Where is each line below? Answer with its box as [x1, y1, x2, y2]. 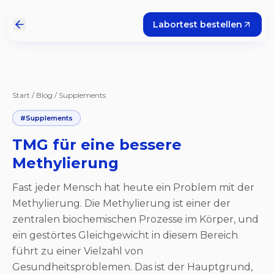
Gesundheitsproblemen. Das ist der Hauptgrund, [12, 261, 253, 273]
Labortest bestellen [153, 19, 242, 30]
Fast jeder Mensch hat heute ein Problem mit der [12, 182, 254, 193]
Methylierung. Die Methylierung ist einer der [12, 198, 231, 209]
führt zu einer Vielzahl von [12, 245, 143, 257]
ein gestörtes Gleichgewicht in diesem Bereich [12, 229, 238, 241]
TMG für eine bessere [12, 136, 182, 154]
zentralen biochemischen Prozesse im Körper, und [12, 213, 259, 225]
